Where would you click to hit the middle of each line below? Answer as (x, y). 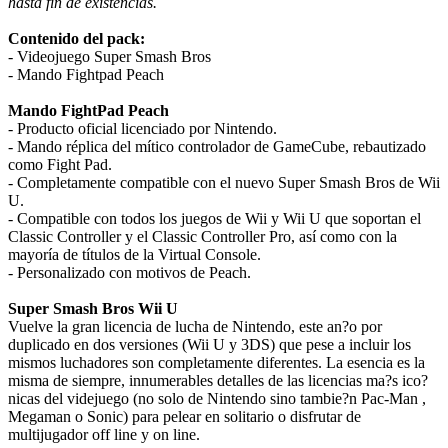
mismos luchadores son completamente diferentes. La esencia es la (216, 363)
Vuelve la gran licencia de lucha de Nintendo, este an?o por (195, 327)
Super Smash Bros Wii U (93, 309)
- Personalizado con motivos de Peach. (129, 273)
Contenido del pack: (76, 39)
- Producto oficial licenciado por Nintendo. (142, 129)
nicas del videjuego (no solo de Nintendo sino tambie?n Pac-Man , (217, 399)
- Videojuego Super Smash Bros (109, 57)
